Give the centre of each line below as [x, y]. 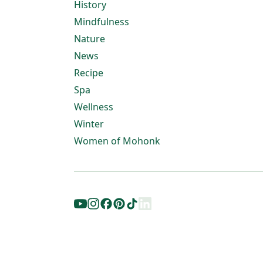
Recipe [89, 73]
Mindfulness [102, 22]
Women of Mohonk [117, 141]
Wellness [94, 107]
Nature [90, 39]
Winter [89, 124]
